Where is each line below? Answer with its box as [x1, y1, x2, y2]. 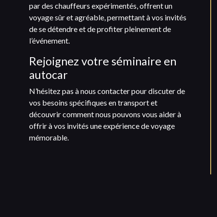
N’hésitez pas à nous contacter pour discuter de [29, 86, 185, 95]
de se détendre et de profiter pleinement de [29, 24, 171, 33]
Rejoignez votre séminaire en [29, 54, 176, 68]
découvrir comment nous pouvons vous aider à [29, 109, 181, 119]
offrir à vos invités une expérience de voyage [29, 121, 175, 130]
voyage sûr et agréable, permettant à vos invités [29, 12, 186, 22]
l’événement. [29, 35, 70, 45]
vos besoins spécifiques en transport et [29, 97, 157, 107]
